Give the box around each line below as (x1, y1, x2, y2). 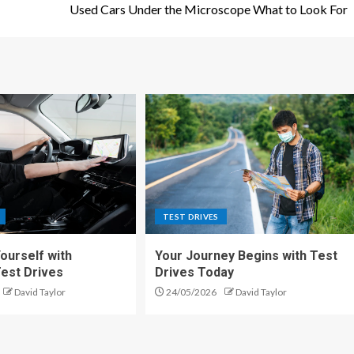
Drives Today (154, 265, 234, 280)
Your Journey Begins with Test (154, 248, 337, 263)
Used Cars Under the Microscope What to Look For (70, 2, 348, 17)
